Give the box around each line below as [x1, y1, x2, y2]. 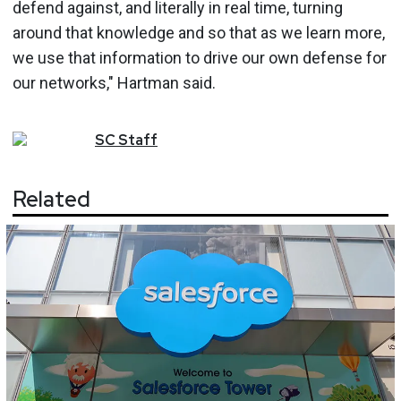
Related [13, 185, 90, 214]
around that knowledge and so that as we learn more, [13, 22, 385, 42]
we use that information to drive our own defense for [13, 47, 387, 67]
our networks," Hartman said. [13, 73, 216, 92]
